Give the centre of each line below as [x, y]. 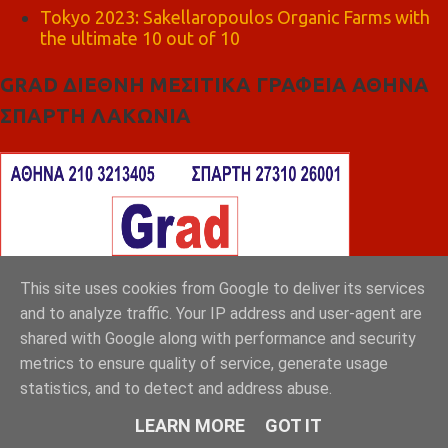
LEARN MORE [189, 425]
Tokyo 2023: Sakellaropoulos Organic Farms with [235, 17]
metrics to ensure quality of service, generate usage [204, 364]
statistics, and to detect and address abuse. [176, 389]
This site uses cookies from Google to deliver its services [222, 289]
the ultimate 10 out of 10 [140, 38]
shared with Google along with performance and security [218, 339]
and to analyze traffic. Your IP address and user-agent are [221, 314]
